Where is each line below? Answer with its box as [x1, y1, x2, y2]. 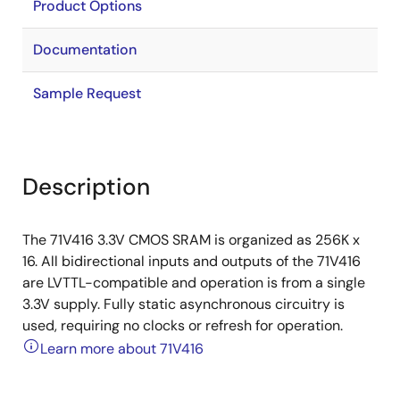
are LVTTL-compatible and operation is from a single [22, 273, 365, 292]
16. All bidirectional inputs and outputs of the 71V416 [22, 252, 361, 271]
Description [22, 171, 150, 202]
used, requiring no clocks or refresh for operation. [22, 316, 343, 335]
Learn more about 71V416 [40, 339, 204, 358]
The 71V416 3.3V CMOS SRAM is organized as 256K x [22, 230, 360, 249]
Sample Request [33, 84, 141, 103]
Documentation [33, 40, 137, 59]
